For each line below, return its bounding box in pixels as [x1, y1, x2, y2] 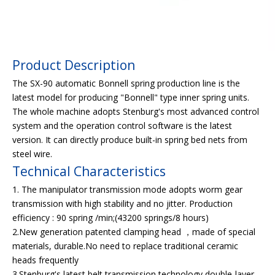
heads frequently [12, 254, 79, 266]
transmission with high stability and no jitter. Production [12, 198, 233, 209]
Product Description [12, 56, 135, 74]
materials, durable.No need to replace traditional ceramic [12, 240, 238, 252]
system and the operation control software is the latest [12, 120, 232, 131]
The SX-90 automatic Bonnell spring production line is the [12, 77, 240, 89]
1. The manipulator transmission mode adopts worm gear [12, 184, 242, 195]
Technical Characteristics [12, 163, 166, 180]
